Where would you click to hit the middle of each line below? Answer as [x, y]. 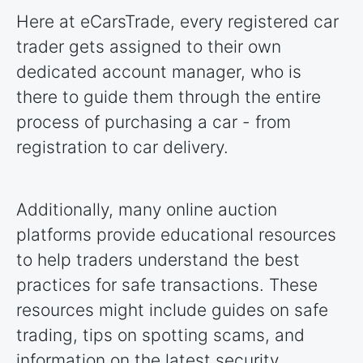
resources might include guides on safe [172, 310]
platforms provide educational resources [176, 235]
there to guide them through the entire [169, 97]
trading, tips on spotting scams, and [160, 335]
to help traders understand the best [158, 260]
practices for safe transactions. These [167, 285]
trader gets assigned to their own [149, 47]
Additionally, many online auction [147, 210]
